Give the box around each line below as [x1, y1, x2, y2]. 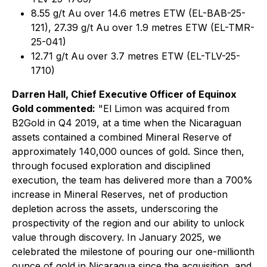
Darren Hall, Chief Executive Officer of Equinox [12, 88, 237, 100]
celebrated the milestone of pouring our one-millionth [12, 246, 254, 257]
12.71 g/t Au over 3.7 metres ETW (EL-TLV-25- [31, 50, 240, 62]
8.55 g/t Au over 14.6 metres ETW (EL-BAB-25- [31, 7, 246, 19]
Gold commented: [12, 103, 95, 114]
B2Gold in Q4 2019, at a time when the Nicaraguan [12, 117, 241, 129]
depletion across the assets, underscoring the [12, 203, 218, 215]
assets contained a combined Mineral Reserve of [12, 131, 232, 143]
